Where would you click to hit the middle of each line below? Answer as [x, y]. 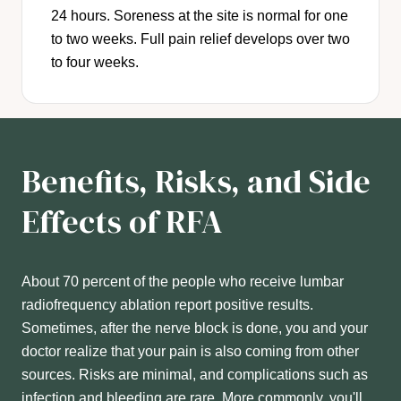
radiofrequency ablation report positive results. [167, 305]
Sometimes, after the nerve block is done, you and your [195, 328]
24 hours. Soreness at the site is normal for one [200, 16]
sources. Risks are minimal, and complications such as [195, 375]
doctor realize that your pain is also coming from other [190, 352]
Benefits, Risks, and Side [196, 182]
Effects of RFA [122, 222]
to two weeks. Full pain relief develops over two [200, 39]
